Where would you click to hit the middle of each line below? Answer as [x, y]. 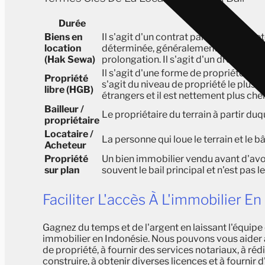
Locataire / [69, 134]
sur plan [62, 170]
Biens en [64, 37]
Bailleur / [64, 109]
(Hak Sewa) [70, 59]
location [63, 48]
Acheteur [65, 145]
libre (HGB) [69, 89]
